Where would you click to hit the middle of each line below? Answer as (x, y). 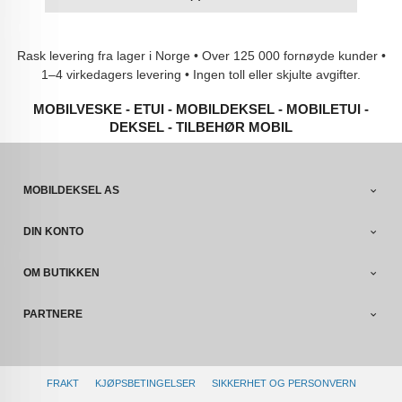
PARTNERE (53, 315)
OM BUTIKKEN (62, 273)
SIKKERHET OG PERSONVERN (284, 383)
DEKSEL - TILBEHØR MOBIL (201, 127)
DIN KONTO (54, 232)
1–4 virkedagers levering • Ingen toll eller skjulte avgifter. (201, 75)
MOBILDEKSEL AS (72, 191)
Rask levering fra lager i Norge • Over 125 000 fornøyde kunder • (201, 56)
